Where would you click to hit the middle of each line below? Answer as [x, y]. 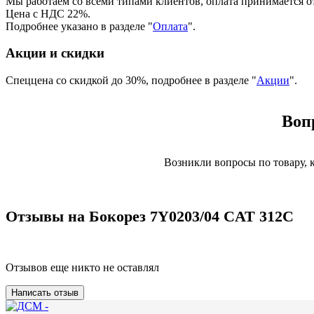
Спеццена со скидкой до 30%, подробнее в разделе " [131, 81]
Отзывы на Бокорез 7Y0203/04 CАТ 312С [150, 217]
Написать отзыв [45, 293]
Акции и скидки [55, 53]
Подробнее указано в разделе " [79, 26]
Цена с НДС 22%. [48, 13]
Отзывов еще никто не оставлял [82, 268]
